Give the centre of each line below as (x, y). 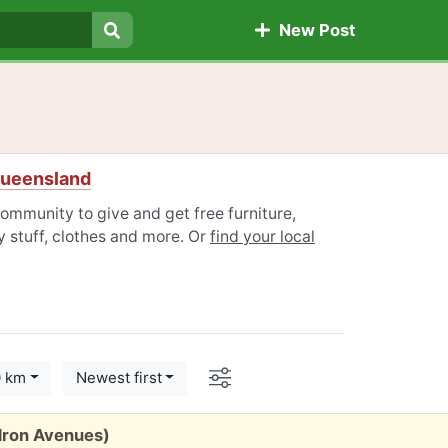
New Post (312, 30)
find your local (262, 236)
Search (140, 53)
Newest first (118, 378)
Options (263, 374)
